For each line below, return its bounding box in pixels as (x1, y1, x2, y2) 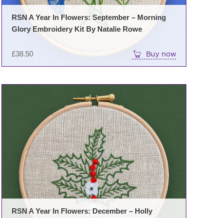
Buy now (145, 49, 176, 58)
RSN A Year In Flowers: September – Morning (11, 13, 166, 21)
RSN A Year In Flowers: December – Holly (11, 207, 152, 216)
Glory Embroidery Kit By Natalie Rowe (11, 24, 142, 33)
